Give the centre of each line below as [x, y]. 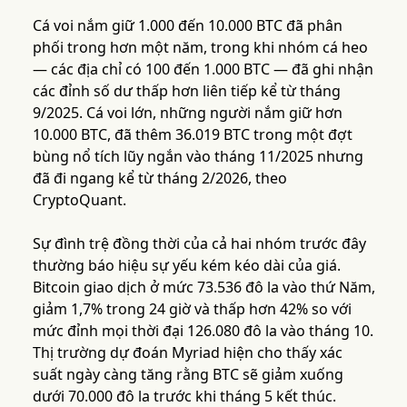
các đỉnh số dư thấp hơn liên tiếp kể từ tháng [186, 91]
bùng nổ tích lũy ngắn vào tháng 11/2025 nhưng [198, 157]
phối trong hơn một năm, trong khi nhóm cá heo [200, 48]
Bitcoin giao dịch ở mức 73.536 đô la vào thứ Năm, [203, 288]
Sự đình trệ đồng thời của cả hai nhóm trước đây [199, 244]
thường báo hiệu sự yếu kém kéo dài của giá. [186, 266]
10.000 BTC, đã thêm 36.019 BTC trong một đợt [192, 135]
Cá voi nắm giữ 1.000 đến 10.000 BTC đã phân [187, 26]
